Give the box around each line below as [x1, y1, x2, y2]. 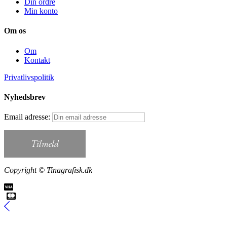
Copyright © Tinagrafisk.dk [4, 166, 92, 175]
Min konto [24, 7, 58, 16]
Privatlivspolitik [4, 72, 54, 82]
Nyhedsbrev [4, 92, 46, 101]
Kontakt [24, 55, 50, 64]
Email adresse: [4, 112, 52, 122]
